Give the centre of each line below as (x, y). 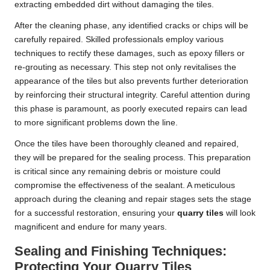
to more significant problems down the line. (96, 122)
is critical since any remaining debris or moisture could (118, 171)
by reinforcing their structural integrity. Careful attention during (132, 95)
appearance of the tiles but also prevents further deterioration (131, 81)
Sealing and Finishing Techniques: (121, 251)
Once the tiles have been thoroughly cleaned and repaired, (127, 143)
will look (240, 213)
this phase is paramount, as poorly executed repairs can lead (131, 108)
